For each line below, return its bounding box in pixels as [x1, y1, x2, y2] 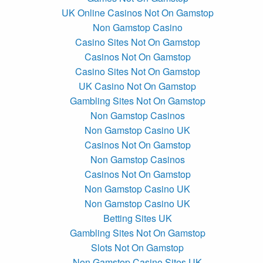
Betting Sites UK [103, 211, 172, 225]
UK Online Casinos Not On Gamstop [61, 5, 214, 19]
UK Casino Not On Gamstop [79, 79, 196, 93]
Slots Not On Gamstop [91, 240, 184, 254]
